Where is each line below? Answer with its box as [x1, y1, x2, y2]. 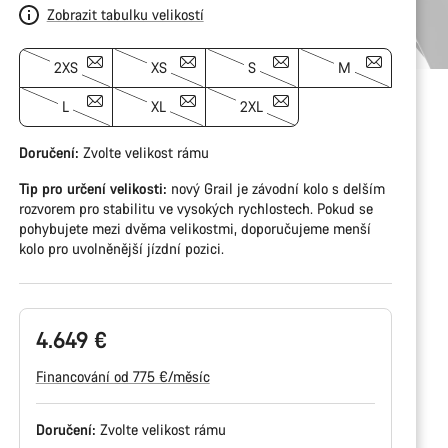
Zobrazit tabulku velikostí [46, 5, 204, 24]
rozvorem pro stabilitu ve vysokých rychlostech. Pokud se [18, 199, 373, 218]
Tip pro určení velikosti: [18, 179, 167, 198]
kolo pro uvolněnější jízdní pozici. [18, 239, 224, 258]
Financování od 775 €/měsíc [35, 367, 210, 386]
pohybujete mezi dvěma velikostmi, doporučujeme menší [18, 219, 371, 238]
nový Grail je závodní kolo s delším [166, 179, 385, 198]
